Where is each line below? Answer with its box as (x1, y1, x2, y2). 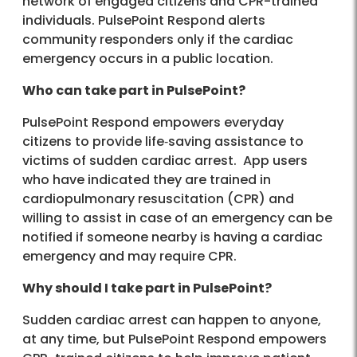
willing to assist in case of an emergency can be (22, 208, 332, 227)
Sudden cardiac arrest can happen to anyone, (22, 310, 321, 329)
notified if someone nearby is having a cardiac (22, 227, 323, 246)
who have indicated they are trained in (22, 170, 271, 189)
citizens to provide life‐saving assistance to (22, 131, 304, 151)
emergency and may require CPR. (22, 246, 237, 265)
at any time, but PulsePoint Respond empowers (22, 329, 327, 348)
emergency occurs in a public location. (22, 49, 273, 68)
